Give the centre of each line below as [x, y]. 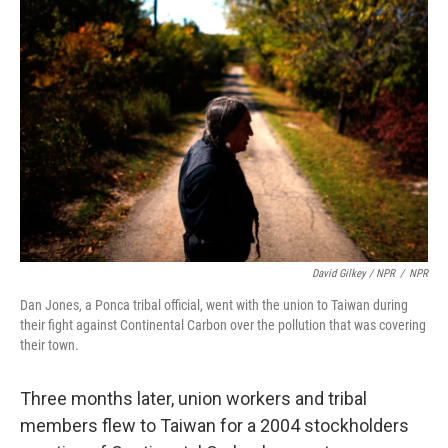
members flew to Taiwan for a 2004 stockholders [214, 426]
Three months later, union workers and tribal [193, 399]
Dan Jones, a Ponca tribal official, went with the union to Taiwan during [214, 305]
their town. [49, 345]
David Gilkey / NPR [353, 274]
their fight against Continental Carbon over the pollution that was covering [223, 325]
